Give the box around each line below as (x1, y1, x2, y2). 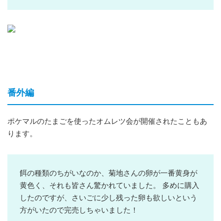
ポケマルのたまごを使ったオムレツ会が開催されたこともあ (7, 117, 207, 125)
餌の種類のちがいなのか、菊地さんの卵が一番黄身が (20, 169, 197, 177)
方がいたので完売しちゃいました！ (20, 206, 138, 214)
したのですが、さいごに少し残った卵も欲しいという (20, 193, 197, 202)
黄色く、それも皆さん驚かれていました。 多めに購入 (20, 181, 199, 189)
